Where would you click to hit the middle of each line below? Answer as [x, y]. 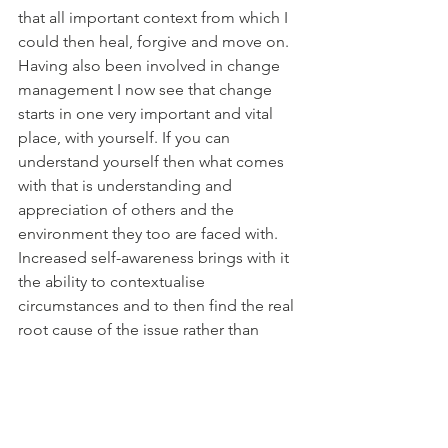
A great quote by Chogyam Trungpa [148, 426]
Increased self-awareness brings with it [155, 258]
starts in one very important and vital [147, 114]
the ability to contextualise [113, 282]
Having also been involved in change [151, 66]
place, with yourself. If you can [126, 138]
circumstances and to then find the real [158, 306]
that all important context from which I [155, 18]
